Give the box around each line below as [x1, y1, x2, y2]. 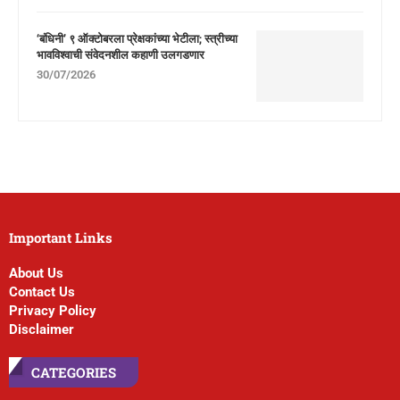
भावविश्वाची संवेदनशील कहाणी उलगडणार [37, 46, 204, 62]
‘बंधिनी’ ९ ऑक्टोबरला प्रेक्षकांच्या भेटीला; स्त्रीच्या [37, 30, 237, 46]
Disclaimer [9, 321, 74, 337]
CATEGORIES [31, 363, 116, 381]
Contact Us [9, 284, 75, 300]
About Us [9, 265, 63, 281]
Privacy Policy [9, 303, 96, 319]
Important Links [9, 229, 112, 246]
